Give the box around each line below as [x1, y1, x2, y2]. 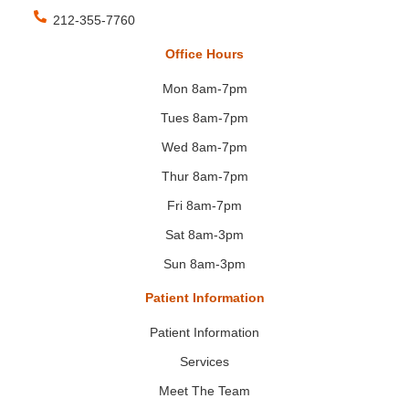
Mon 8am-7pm [162, 81, 247, 97]
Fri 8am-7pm [167, 198, 242, 214]
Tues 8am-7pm [161, 110, 248, 126]
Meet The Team [159, 383, 250, 399]
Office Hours [165, 47, 244, 62]
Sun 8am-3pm [163, 257, 246, 272]
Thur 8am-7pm [161, 169, 248, 184]
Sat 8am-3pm [165, 227, 244, 243]
